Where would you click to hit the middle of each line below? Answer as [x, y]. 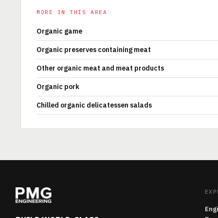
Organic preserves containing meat [94, 50]
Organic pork [58, 87]
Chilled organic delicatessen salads [94, 105]
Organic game [59, 31]
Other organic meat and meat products [100, 68]
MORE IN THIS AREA [72, 12]
